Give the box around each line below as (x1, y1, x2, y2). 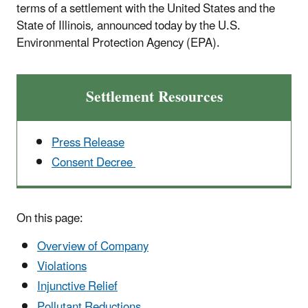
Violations (37, 254, 87, 280)
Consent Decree (52, 150, 135, 175)
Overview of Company (37, 234, 148, 259)
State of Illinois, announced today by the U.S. (16, 13, 241, 38)
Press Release (52, 130, 124, 155)
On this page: (16, 206, 83, 231)
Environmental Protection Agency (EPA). (16, 30, 220, 56)
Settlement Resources (85, 81, 223, 113)
